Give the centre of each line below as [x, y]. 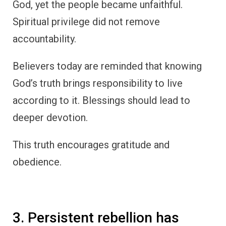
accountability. [44, 39]
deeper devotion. [50, 118]
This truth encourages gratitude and [91, 145]
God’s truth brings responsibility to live [98, 83]
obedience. [37, 162]
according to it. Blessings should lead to [101, 101]
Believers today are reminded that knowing [107, 66]
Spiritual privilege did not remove [86, 22]
